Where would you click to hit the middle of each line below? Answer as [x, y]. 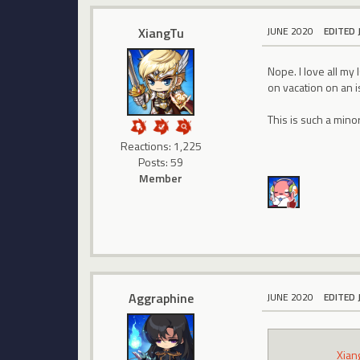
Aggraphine [161, 299]
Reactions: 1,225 [161, 145]
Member [161, 178]
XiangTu [161, 33]
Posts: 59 [161, 162]
